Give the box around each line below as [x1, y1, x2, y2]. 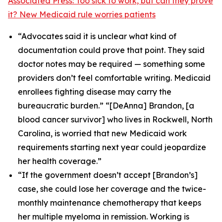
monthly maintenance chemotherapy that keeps [18, 198, 201, 208]
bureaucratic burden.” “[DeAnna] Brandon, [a [18, 101, 194, 111]
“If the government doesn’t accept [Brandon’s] [18, 170, 198, 180]
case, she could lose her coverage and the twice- [18, 184, 206, 194]
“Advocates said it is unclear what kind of [18, 31, 176, 41]
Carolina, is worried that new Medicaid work [18, 128, 187, 138]
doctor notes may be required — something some [18, 59, 205, 69]
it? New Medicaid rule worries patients [8, 9, 156, 19]
